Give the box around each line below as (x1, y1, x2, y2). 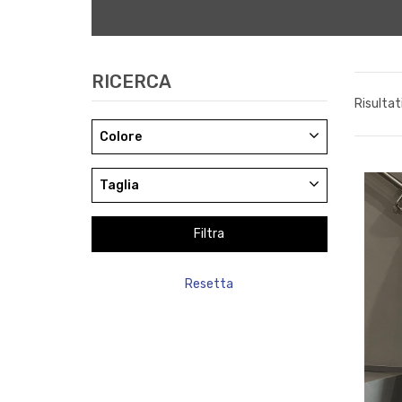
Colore (100, 129, 142, 144)
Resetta (185, 276, 234, 292)
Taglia (100, 178, 139, 193)
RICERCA (92, 71, 171, 92)
